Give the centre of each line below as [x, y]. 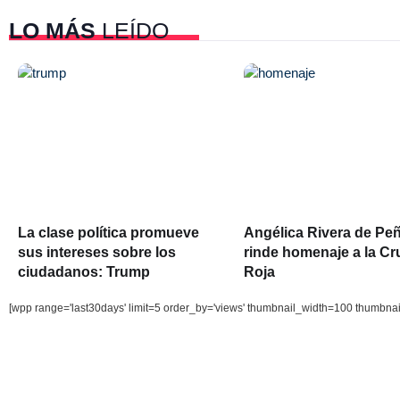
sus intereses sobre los [97, 252]
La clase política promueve [108, 232]
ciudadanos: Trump [84, 271]
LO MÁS [52, 30]
